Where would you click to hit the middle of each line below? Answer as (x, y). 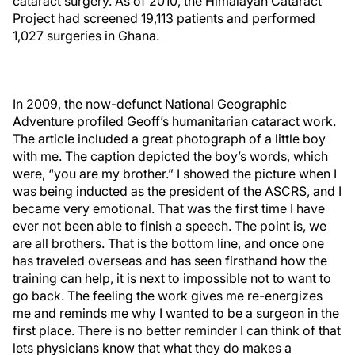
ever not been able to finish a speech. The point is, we (170, 226)
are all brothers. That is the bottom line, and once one (168, 243)
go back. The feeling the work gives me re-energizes (168, 296)
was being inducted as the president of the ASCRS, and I (177, 191)
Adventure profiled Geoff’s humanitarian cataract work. (174, 121)
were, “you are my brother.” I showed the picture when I (175, 174)
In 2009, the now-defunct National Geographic (150, 104)
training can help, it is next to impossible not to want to (172, 278)
